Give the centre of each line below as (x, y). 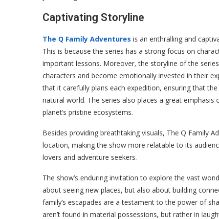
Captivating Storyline (93, 17)
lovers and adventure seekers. (90, 157)
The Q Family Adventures (87, 39)
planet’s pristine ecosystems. (88, 112)
